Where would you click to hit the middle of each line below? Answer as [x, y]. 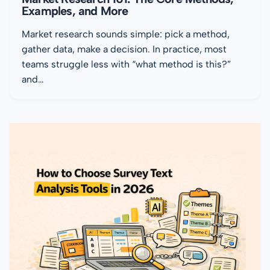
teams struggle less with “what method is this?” [126, 64]
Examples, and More [75, 11]
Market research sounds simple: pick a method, [126, 34]
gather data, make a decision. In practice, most [124, 49]
